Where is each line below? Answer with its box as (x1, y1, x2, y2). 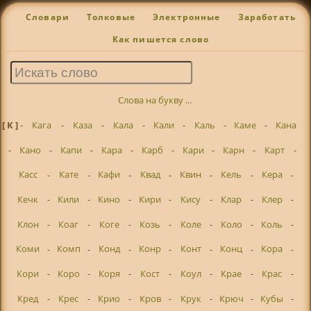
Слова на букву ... (118, 94, 192, 107)
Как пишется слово (112, 34, 210, 45)
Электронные (152, 12, 221, 23)
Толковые (86, 12, 136, 23)
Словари (25, 12, 69, 23)
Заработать (237, 12, 296, 23)
